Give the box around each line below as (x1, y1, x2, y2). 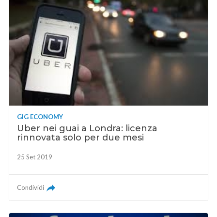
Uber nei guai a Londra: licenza (17, 123, 158, 134)
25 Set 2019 (17, 153, 53, 161)
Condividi (17, 184, 45, 192)
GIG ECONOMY (17, 113, 63, 121)
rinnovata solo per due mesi (17, 132, 144, 143)
